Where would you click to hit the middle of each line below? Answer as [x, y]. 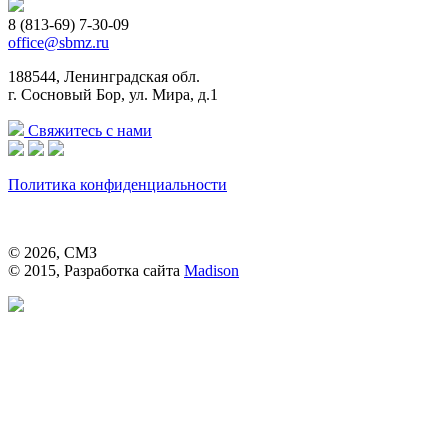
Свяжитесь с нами [88, 130]
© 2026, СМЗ [52, 252]
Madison [211, 270]
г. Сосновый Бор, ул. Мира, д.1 [113, 94]
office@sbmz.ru [58, 42]
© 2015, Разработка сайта [96, 270]
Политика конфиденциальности [117, 184]
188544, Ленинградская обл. [104, 76]
